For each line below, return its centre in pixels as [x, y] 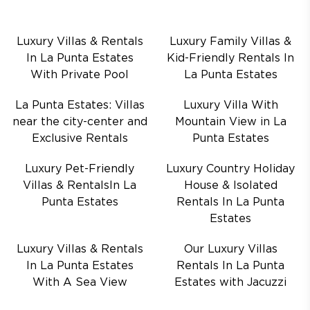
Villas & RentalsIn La [80, 186]
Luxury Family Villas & [230, 42]
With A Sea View [80, 283]
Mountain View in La [230, 122]
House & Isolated [230, 186]
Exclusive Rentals [80, 139]
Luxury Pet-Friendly [80, 169]
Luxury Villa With [230, 106]
